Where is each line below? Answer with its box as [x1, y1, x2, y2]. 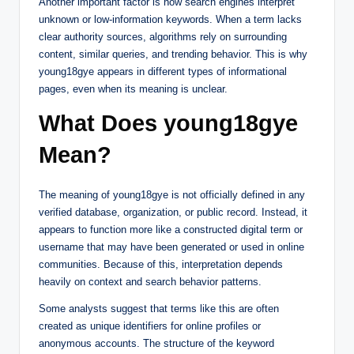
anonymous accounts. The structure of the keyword [39, 337, 274, 349]
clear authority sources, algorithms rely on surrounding [39, 30, 287, 43]
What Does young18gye [39, 110, 298, 136]
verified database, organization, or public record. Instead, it [39, 205, 307, 218]
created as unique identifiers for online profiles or [39, 319, 261, 332]
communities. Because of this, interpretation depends [39, 258, 283, 270]
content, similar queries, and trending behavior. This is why [39, 47, 307, 60]
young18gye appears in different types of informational [39, 65, 287, 77]
